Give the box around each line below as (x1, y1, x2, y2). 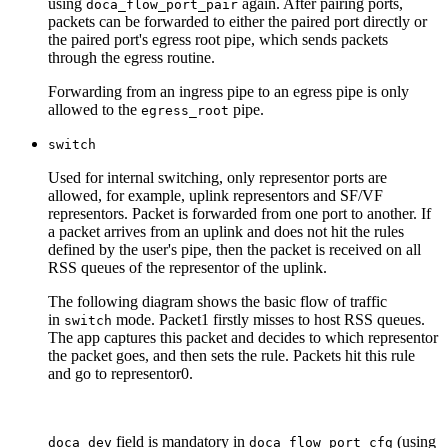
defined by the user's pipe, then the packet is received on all (48, 241, 421, 259)
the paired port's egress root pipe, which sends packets (48, 31, 388, 49)
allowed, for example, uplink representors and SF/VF (48, 187, 383, 205)
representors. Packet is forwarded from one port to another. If (48, 205, 431, 223)
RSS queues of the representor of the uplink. (48, 259, 327, 277)
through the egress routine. (48, 49, 219, 67)
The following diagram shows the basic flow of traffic (48, 293, 387, 311)
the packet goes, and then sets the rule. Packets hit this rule (48, 347, 415, 365)
